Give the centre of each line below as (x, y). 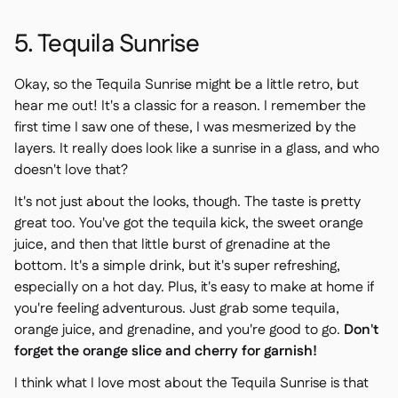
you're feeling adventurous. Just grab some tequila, (177, 309)
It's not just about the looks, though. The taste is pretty (187, 202)
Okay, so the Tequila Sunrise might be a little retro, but (187, 85)
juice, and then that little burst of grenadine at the (172, 245)
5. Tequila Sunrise (107, 44)
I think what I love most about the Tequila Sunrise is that (191, 383)
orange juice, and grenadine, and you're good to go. (179, 330)
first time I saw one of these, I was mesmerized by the (185, 127)
